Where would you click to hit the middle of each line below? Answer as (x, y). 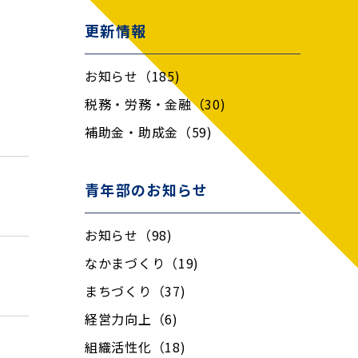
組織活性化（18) (135, 347)
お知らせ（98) (129, 235)
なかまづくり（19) (142, 263)
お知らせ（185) (133, 76)
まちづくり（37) (135, 291)
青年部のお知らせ (147, 189)
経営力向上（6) (131, 319)
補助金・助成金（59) (149, 132)
